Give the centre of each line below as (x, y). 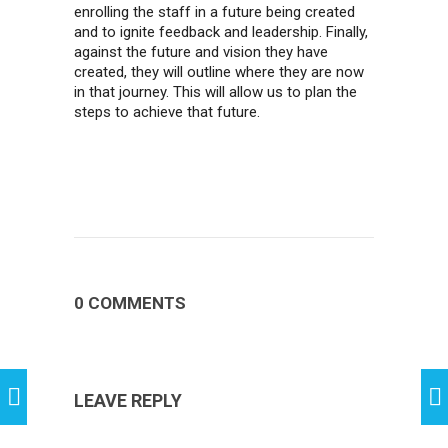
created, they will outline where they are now (219, 72)
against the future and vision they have (201, 52)
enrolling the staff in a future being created (214, 12)
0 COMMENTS (130, 302)
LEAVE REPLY (128, 400)
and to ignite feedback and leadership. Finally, (221, 32)
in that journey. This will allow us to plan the (215, 92)
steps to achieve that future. (167, 112)
